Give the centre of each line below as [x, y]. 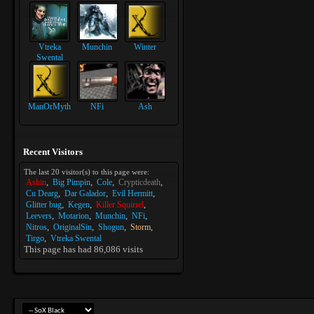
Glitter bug [44, 205]
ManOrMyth [49, 106]
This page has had [59, 250]
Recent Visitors [53, 152]
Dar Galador [85, 194]
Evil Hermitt [132, 194]
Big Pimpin [71, 183]
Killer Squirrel [120, 205]
